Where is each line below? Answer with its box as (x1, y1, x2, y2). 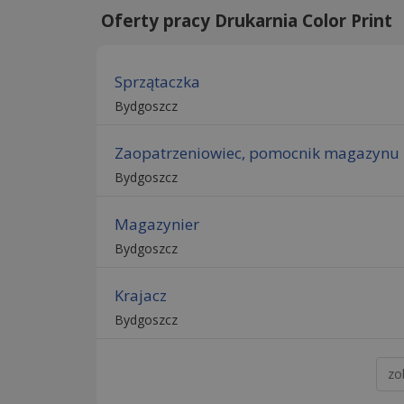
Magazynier (115, 213, 199, 234)
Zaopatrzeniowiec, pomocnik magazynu (115, 142, 399, 163)
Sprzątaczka (115, 70, 200, 92)
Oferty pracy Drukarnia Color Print (101, 8, 392, 32)
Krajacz (115, 284, 167, 306)
